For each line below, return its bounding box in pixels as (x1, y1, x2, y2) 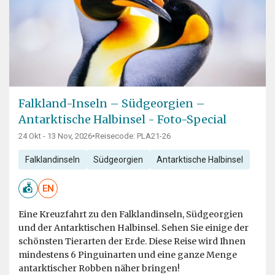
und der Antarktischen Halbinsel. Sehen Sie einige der (18, 222, 249, 234)
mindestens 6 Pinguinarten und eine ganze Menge (18, 249, 237, 261)
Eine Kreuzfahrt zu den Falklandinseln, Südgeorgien (18, 209, 243, 220)
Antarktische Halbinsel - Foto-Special (18, 112, 227, 127)
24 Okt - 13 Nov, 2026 (18, 131, 92, 141)
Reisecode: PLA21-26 (95, 131, 171, 141)
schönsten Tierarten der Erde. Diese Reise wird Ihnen (18, 236, 246, 247)
